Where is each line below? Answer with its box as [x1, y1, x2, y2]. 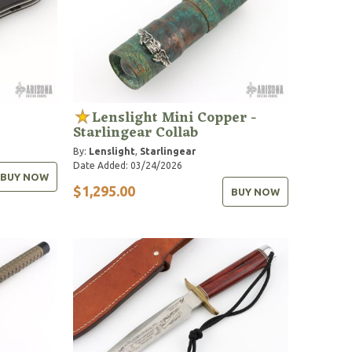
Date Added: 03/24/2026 [73, 159, 183, 170]
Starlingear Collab [73, 119, 199, 145]
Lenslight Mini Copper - [92, 104, 258, 130]
